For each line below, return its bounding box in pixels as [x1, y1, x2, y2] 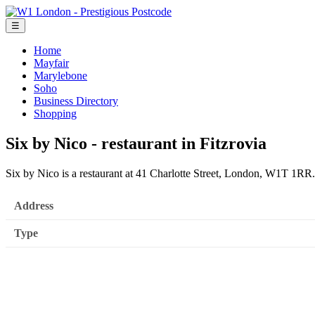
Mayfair [34, 57, 69, 69]
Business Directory [34, 95, 118, 107]
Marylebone [34, 70, 87, 82]
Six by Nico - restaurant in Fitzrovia [6, 134, 266, 153]
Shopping [34, 108, 77, 120]
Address [14, 200, 53, 212]
